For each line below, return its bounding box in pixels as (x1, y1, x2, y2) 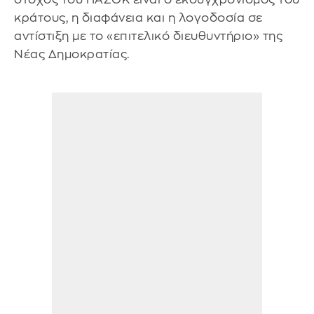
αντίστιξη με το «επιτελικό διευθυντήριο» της (14, 29, 282, 42)
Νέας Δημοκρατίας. (14, 48, 132, 60)
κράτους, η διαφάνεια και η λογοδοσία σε (14, 11, 263, 24)
